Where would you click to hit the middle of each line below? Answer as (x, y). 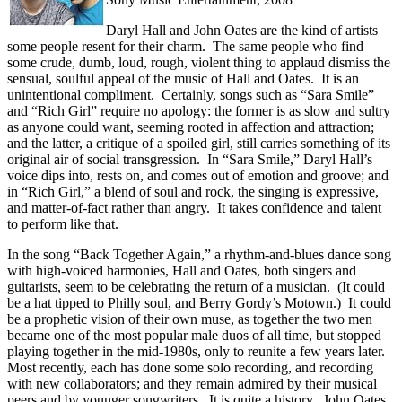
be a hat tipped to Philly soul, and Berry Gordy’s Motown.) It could (199, 302)
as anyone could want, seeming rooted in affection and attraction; (191, 127)
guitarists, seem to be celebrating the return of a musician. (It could (196, 286)
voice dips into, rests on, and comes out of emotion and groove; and (198, 175)
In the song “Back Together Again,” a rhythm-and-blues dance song (199, 254)
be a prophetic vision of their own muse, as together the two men (190, 319)
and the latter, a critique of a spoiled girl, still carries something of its (199, 143)
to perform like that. (63, 223)
